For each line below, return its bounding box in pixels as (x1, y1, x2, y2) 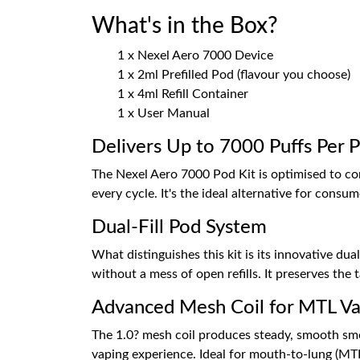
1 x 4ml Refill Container (117, 88, 248, 100)
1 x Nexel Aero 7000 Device (117, 49, 273, 62)
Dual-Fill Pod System (92, 218, 267, 237)
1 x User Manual (117, 107, 210, 120)
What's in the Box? (92, 14, 278, 37)
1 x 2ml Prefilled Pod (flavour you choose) (117, 68, 350, 81)
